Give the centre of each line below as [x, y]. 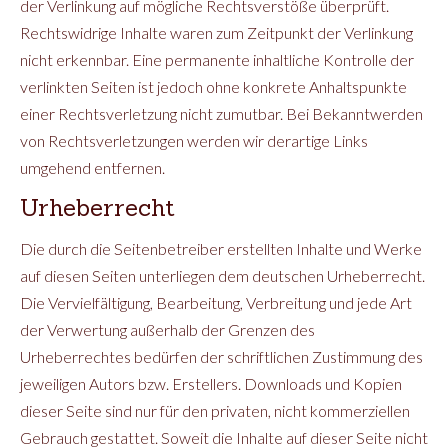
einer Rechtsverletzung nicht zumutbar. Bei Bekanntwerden [221, 113]
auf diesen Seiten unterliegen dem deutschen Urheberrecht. [222, 275]
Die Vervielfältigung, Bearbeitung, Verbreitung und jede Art [216, 302]
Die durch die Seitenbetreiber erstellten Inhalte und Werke [221, 248]
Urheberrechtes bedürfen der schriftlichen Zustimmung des [221, 356]
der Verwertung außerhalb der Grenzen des [167, 329]
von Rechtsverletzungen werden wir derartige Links [194, 140]
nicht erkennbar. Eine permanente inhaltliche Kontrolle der [217, 59]
